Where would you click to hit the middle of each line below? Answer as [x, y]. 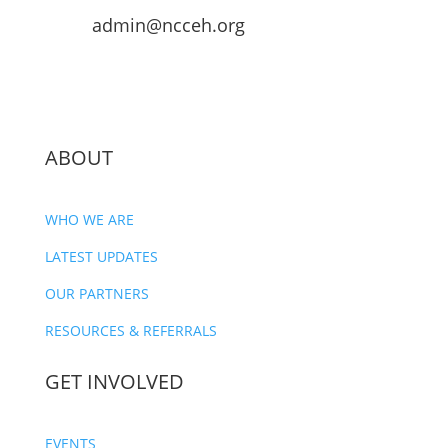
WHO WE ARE [89, 220]
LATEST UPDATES [101, 257]
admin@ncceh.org [168, 25]
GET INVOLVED [114, 382]
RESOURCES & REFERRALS [130, 331]
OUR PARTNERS [96, 294]
